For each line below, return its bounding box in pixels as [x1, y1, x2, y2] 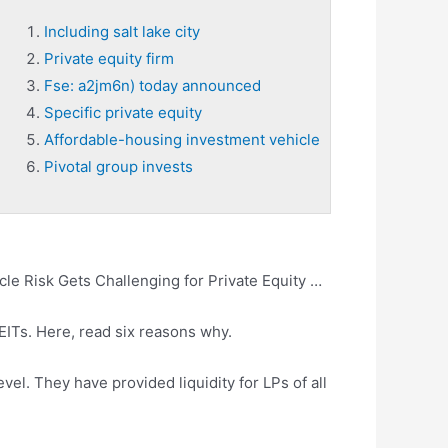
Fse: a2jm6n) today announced [44, 76, 261, 95]
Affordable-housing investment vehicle [44, 130, 320, 149]
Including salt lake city [44, 22, 200, 41]
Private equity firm [44, 49, 174, 68]
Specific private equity [44, 103, 202, 122]
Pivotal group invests [44, 157, 193, 176]
